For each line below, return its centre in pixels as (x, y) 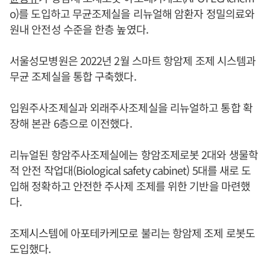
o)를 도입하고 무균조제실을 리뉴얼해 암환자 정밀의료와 (132, 13)
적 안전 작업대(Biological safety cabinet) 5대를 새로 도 (130, 170)
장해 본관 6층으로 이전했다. (71, 123)
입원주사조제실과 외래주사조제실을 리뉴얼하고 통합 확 (131, 107)
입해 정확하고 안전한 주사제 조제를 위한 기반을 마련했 (130, 186)
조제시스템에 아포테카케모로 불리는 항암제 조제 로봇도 (132, 233)
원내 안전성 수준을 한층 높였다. (79, 29)
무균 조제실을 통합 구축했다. (73, 76)
